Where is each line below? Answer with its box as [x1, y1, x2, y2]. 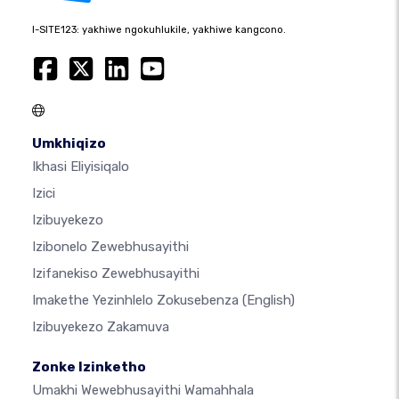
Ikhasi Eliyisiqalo [32, 159, 129, 175]
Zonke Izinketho [32, 359, 146, 375]
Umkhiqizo [32, 135, 106, 151]
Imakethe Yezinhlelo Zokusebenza [32, 292, 242, 308]
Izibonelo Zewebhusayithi [32, 239, 189, 255]
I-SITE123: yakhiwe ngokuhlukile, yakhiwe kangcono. [32, 24, 286, 36]
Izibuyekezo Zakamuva [32, 319, 169, 335]
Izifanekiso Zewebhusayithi [32, 265, 199, 281]
